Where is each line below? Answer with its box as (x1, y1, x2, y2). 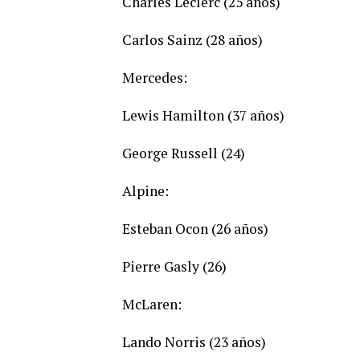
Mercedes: (122, 68, 187, 88)
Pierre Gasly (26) (122, 257, 227, 276)
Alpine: (122, 182, 169, 201)
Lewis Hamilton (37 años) (122, 106, 284, 125)
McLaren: (122, 295, 182, 314)
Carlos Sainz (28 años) (122, 31, 263, 50)
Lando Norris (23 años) (122, 333, 266, 352)
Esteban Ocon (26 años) (122, 219, 268, 239)
